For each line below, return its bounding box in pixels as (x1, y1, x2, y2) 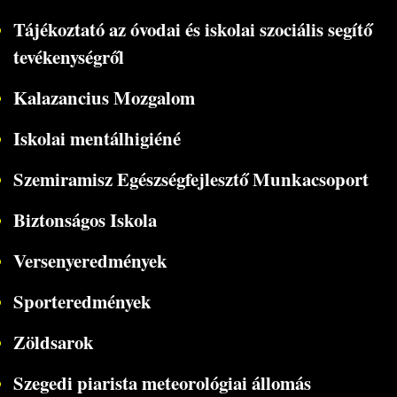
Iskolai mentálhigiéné (12, 124, 181, 152)
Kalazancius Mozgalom (12, 83, 195, 111)
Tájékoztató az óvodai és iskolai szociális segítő (12, 15, 372, 43)
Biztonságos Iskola (12, 206, 157, 233)
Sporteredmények (12, 287, 152, 315)
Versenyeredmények (12, 246, 167, 274)
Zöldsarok (12, 328, 94, 355)
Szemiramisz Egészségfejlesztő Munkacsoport (12, 165, 369, 192)
